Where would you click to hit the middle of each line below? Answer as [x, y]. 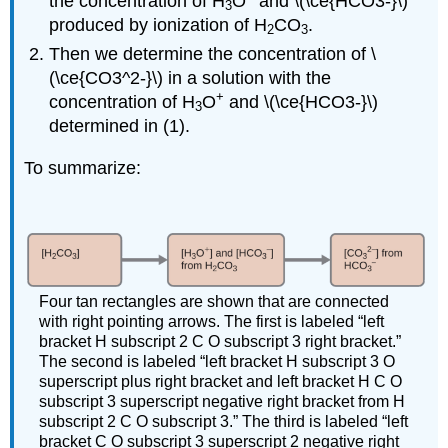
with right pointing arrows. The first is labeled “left [212, 322]
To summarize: [83, 168]
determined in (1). [120, 125]
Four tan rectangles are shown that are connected [214, 302]
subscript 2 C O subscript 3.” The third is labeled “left [224, 422]
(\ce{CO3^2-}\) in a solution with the [190, 77]
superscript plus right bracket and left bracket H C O [221, 382]
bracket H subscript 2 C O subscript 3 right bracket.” [220, 342]
